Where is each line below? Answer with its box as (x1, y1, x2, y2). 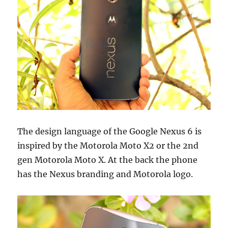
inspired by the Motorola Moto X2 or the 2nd (17, 140, 199, 151)
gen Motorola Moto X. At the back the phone (17, 154, 198, 165)
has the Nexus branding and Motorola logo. (17, 168, 193, 179)
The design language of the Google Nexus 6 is (17, 126, 202, 136)
